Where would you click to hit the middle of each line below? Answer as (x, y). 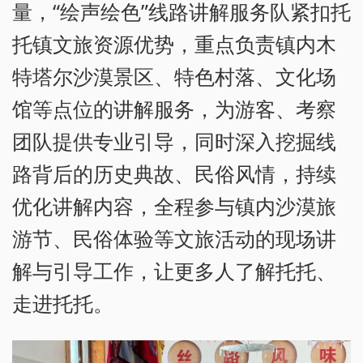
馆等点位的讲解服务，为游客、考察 (174, 108)
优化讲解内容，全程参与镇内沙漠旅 (174, 205)
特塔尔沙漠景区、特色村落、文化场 (174, 76)
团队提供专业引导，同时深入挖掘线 (174, 141)
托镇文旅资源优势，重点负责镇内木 (174, 43)
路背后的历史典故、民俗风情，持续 (174, 173)
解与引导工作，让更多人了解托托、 (174, 270)
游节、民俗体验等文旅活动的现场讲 (174, 238)
